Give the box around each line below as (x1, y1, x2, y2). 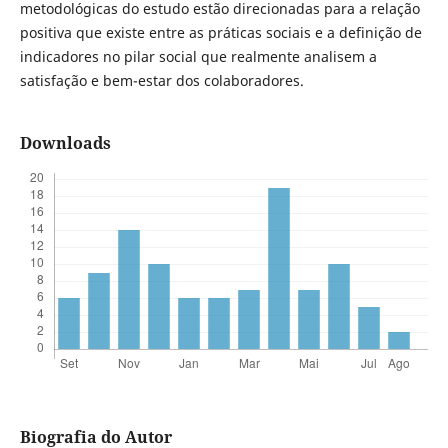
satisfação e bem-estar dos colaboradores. (19, 70, 304, 90)
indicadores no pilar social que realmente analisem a (19, 46, 377, 66)
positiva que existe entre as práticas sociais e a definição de (19, 22, 422, 42)
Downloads (19, 132, 111, 155)
